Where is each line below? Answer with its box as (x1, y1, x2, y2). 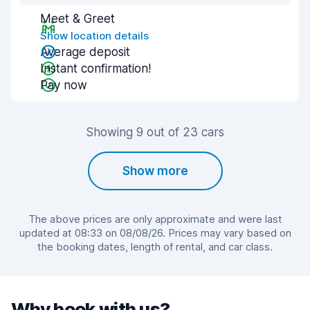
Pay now (40, 78, 87, 92)
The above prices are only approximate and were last (28, 212, 282, 226)
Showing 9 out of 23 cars (86, 125, 224, 139)
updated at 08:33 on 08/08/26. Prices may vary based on (19, 226, 291, 239)
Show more (122, 164, 188, 178)
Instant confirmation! (40, 62, 151, 75)
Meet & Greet (40, 12, 115, 26)
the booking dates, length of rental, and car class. (37, 240, 273, 253)
